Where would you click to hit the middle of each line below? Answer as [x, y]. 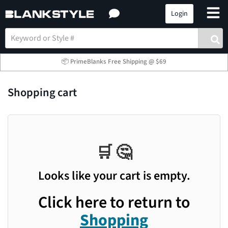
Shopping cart [42, 93]
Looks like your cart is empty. [114, 176]
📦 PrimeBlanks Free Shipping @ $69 [114, 62]
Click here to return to [114, 203]
